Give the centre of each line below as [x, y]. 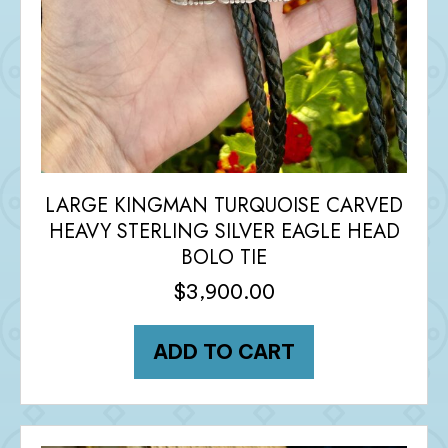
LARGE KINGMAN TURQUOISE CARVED [224, 205]
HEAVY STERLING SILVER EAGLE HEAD [224, 231]
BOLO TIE [224, 257]
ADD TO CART [224, 351]
